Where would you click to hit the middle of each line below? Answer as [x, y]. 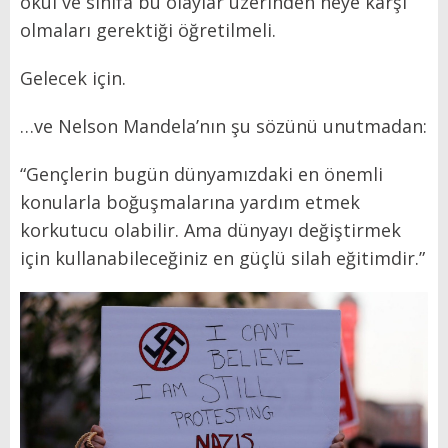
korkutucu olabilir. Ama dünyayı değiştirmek [210, 230]
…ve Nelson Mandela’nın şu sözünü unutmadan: [223, 126]
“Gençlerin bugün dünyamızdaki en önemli [201, 174]
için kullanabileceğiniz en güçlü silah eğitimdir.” [222, 258]
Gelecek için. [73, 78]
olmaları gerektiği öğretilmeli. [148, 30]
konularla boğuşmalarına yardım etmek [190, 202]
